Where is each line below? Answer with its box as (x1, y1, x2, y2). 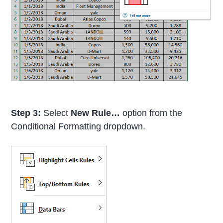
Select (41, 108, 71, 118)
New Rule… (71, 108, 120, 118)
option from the (120, 108, 183, 118)
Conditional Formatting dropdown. (11, 121, 146, 132)
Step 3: (11, 108, 41, 118)
